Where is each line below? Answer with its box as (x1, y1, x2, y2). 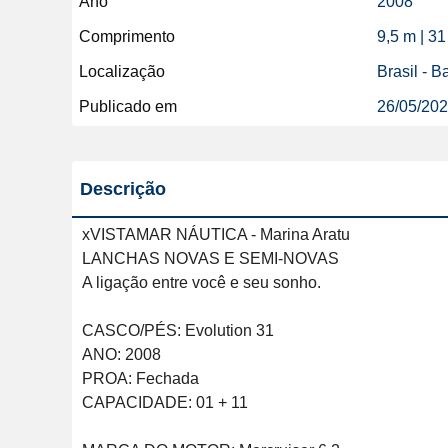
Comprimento (79, 28, 175, 45)
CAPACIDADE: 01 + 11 (82, 394, 248, 411)
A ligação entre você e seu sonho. (82, 274, 321, 291)
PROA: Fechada (82, 370, 199, 387)
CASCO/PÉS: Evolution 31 (82, 322, 274, 339)
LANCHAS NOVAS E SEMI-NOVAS (82, 250, 339, 267)
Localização (79, 63, 165, 80)
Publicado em (79, 98, 177, 115)
